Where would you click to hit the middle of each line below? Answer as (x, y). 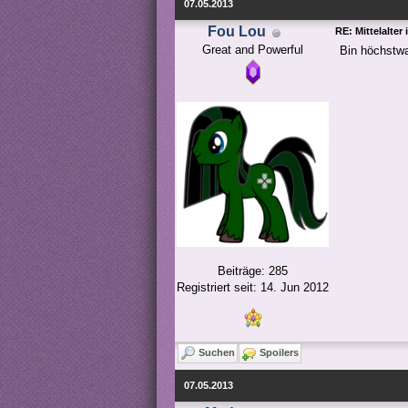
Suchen (217, 352)
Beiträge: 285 (253, 271)
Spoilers (279, 352)
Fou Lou (237, 31)
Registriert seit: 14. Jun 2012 (253, 287)
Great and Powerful (253, 50)
